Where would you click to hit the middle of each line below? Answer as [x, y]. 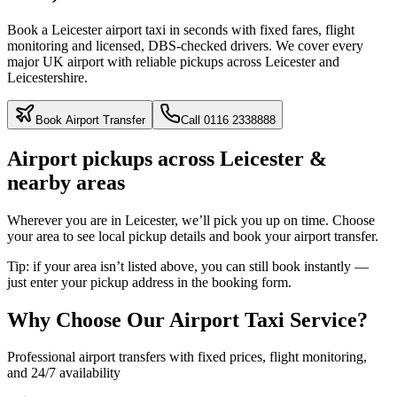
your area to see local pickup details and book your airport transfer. [193, 236]
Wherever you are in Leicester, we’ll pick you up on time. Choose [191, 220]
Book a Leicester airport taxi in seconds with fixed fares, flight [181, 29]
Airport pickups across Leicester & [167, 158]
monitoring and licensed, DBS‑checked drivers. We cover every [185, 45]
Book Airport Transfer [90, 120]
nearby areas [66, 182]
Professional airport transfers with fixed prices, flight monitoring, [187, 357]
